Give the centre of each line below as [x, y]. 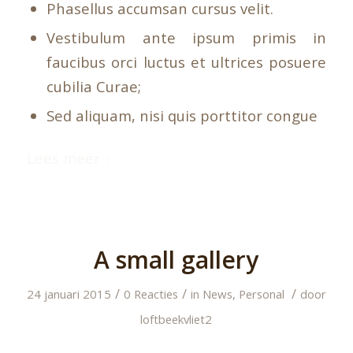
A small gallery [176, 259]
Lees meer [63, 158]
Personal [261, 294]
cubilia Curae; [93, 86]
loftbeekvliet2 [176, 319]
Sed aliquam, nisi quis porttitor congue [182, 115]
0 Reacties [150, 294]
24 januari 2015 [69, 294]
